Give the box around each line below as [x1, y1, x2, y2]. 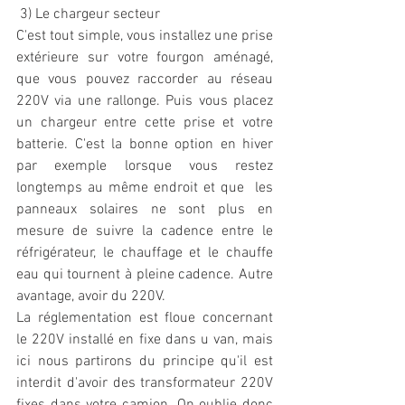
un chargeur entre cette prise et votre [16, 114, 273, 133]
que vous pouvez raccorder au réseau [16, 71, 273, 89]
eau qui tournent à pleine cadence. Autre [16, 266, 273, 285]
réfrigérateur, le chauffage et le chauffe [16, 244, 273, 263]
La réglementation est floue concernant [16, 309, 273, 328]
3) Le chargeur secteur [20, 5, 160, 24]
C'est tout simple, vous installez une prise [16, 27, 273, 46]
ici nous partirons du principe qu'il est [16, 353, 273, 372]
